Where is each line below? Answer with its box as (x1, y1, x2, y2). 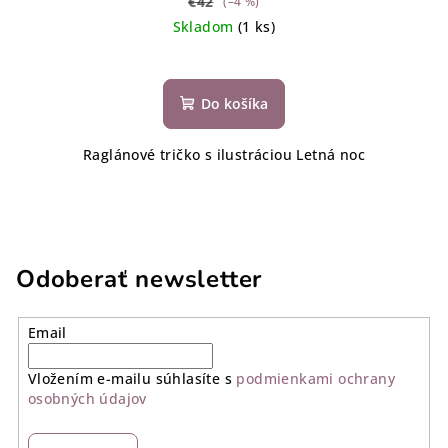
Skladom (172, 17, 238, 37)
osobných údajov (27, 389, 147, 409)
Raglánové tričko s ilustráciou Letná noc (83, 145, 365, 165)
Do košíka (201, 94, 268, 114)
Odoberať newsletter (16, 263, 263, 296)
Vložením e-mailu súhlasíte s (27, 369, 237, 389)
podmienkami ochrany (236, 369, 395, 389)
